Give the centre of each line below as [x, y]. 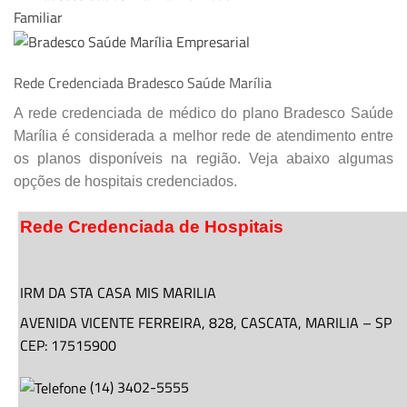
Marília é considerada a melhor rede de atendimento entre [203, 136]
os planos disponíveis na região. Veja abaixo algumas [203, 159]
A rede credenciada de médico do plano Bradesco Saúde [203, 114]
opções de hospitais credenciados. [125, 182]
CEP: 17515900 [68, 346]
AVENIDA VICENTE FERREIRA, [113, 323]
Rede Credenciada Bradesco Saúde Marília [143, 83]
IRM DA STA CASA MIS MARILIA [118, 293]
